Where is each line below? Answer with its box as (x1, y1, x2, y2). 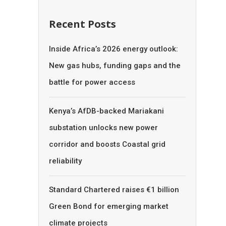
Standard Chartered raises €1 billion (48, 185, 179, 194)
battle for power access (48, 77, 135, 87)
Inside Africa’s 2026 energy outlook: (48, 44, 178, 53)
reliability (48, 156, 82, 165)
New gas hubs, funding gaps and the (48, 61, 181, 70)
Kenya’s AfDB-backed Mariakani (48, 106, 164, 116)
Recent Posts (48, 17, 116, 31)
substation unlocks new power (48, 123, 158, 132)
